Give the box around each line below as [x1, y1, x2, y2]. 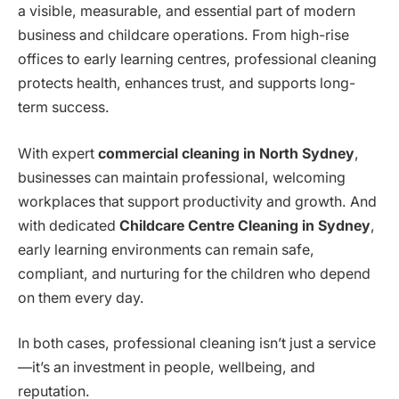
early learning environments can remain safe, [18, 240, 314, 258]
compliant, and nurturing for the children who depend [18, 265, 370, 282]
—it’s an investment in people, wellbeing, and [18, 359, 315, 377]
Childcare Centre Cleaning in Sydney [119, 216, 370, 234]
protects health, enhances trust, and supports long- [18, 75, 355, 93]
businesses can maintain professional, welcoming [18, 168, 346, 186]
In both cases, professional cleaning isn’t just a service [18, 335, 376, 353]
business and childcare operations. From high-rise [18, 27, 349, 45]
